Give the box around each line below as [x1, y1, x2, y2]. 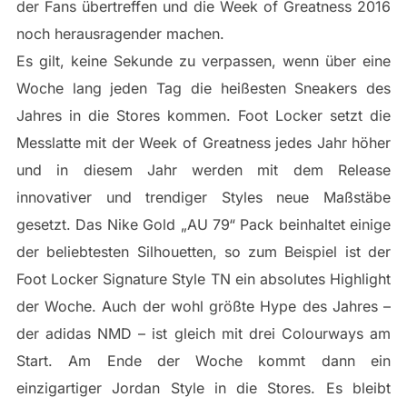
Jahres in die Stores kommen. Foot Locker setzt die [15, 106, 392, 125]
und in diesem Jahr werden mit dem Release [15, 161, 392, 180]
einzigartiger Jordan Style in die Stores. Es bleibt [15, 379, 392, 398]
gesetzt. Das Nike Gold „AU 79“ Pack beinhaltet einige [15, 215, 392, 234]
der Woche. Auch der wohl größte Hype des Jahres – [15, 297, 392, 316]
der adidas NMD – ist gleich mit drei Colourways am [15, 324, 392, 343]
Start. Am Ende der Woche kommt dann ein [15, 352, 392, 371]
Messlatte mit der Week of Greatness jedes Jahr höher [15, 134, 392, 153]
